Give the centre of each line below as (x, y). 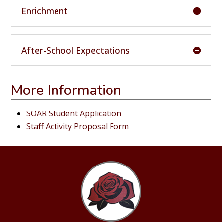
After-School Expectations (76, 50)
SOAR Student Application (74, 113)
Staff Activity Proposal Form (78, 126)
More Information (66, 90)
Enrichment (45, 11)
